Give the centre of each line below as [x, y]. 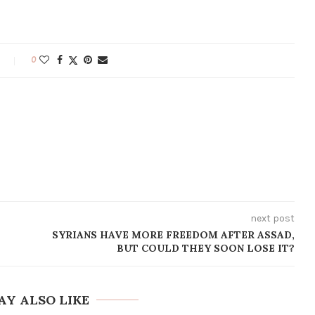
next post [272, 218]
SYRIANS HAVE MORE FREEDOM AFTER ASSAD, [173, 234]
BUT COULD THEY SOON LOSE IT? [205, 248]
